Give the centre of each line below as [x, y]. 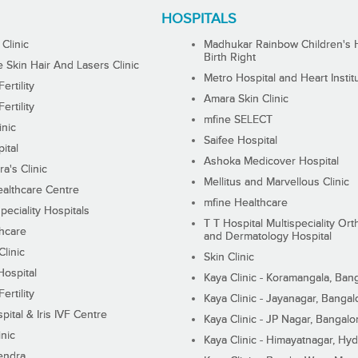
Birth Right [230, 58]
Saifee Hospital [241, 141]
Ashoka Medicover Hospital [272, 162]
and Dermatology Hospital [268, 237]
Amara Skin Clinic [247, 99]
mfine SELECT [239, 120]
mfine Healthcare [246, 203]
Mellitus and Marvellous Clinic [277, 183]
